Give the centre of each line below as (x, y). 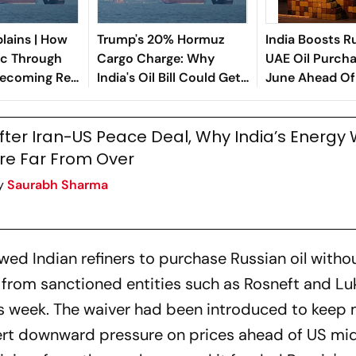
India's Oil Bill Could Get (168, 77)
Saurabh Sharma (57, 184)
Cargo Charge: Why (155, 58)
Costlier (120, 96)
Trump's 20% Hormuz (161, 39)
